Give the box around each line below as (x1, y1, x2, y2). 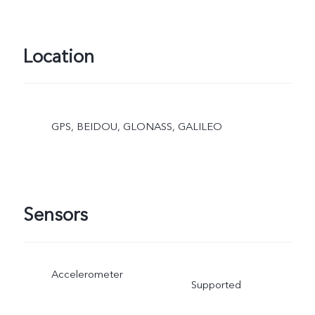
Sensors (22, 202, 88, 229)
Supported (191, 278, 241, 292)
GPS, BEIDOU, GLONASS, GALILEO (51, 120, 222, 134)
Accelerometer (51, 267, 123, 282)
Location (22, 44, 94, 70)
